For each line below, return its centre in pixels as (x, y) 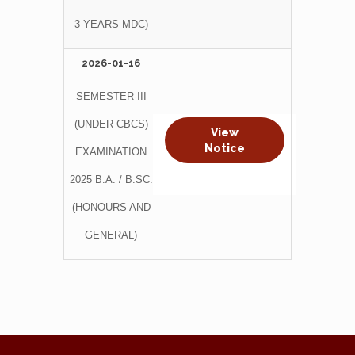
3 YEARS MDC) (111, 24)
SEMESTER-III (111, 96)
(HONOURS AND (111, 207)
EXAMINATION (111, 151)
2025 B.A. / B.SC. (111, 179)
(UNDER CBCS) (111, 124)
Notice (225, 148)
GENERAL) (111, 235)
